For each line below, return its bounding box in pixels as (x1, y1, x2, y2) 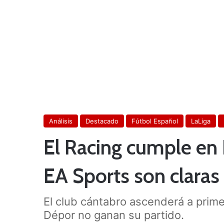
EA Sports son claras (43, 162, 219, 188)
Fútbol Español (131, 116, 178, 125)
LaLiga (191, 116, 210, 125)
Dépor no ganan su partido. (43, 208, 184, 221)
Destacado (85, 116, 118, 125)
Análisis (49, 116, 72, 125)
